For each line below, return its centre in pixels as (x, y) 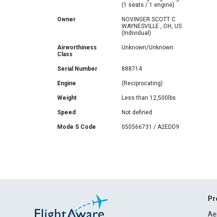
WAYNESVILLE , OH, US (172, 26)
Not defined (137, 112)
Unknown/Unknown (148, 47)
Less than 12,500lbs (149, 98)
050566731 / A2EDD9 (151, 127)
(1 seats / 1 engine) (148, 5)
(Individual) (137, 33)
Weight (67, 98)
